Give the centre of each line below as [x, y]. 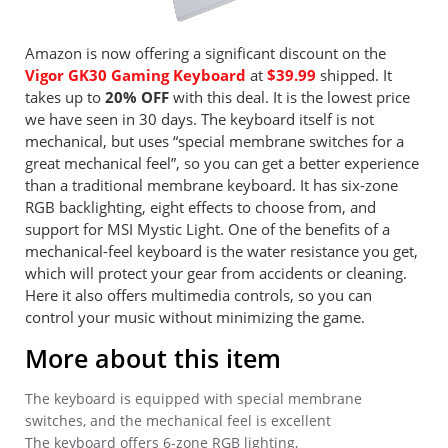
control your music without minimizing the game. [195, 317]
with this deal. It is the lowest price [289, 97]
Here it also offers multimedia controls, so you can [198, 295]
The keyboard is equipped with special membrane [193, 398]
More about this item [153, 357]
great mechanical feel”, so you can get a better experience [222, 163]
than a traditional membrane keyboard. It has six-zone [211, 185]
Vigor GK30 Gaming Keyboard [135, 75]
